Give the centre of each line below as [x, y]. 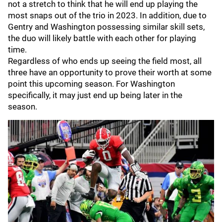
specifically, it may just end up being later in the [95, 95]
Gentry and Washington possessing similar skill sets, [106, 27]
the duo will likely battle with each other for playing [102, 38]
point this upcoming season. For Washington [91, 84]
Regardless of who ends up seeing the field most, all [105, 61]
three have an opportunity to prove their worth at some [110, 72]
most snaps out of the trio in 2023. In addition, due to [107, 15]
